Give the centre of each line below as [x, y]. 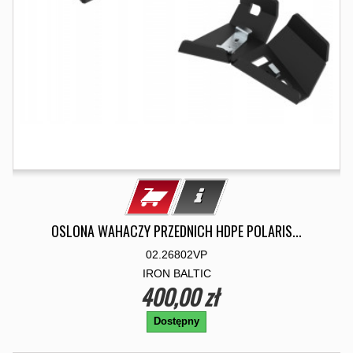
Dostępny [176, 321]
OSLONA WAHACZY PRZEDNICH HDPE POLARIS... [176, 231]
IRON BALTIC [176, 273]
